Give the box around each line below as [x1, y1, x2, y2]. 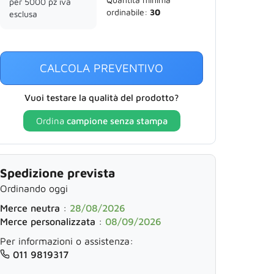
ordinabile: [106, 7, 147, 17]
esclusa [9, 9, 37, 19]
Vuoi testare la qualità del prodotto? [24, 92, 179, 103]
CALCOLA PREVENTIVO [40, 61, 163, 75]
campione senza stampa [66, 116, 168, 126]
